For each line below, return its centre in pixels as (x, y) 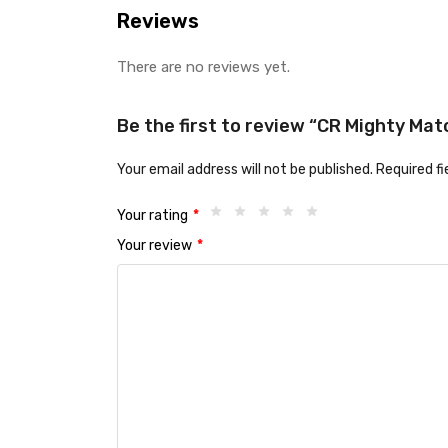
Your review (156, 246)
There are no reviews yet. (203, 67)
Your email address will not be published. (245, 169)
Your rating (154, 216)
